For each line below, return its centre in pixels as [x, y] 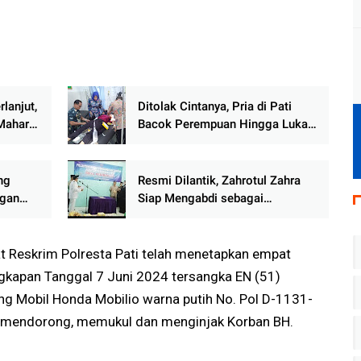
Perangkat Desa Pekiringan [211, 216]
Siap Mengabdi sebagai [200, 199]
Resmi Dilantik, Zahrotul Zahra [219, 181]
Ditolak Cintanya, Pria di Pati [214, 107]
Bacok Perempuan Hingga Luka [222, 124]
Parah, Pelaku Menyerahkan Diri [223, 142]
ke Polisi [161, 160]
